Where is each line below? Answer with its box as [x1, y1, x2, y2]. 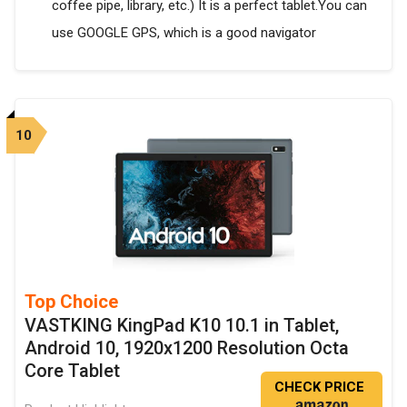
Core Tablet [25, 360, 120, 382]
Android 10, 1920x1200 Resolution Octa [25, 337, 349, 360]
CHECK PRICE [274, 379, 364, 396]
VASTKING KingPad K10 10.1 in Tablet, [25, 314, 339, 337]
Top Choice [25, 291, 118, 313]
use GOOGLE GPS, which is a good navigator [52, 25, 316, 42]
